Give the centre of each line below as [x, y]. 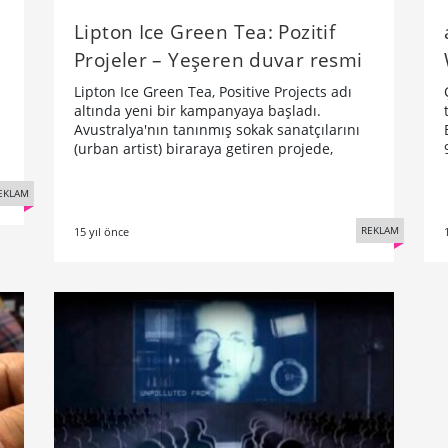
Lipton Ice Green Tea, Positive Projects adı [213, 91]
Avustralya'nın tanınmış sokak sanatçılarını [217, 129]
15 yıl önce [101, 231]
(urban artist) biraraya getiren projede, [203, 148]
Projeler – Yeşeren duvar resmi [218, 59]
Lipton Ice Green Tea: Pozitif [205, 31]
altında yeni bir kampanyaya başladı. [197, 110]
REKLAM [380, 229]
